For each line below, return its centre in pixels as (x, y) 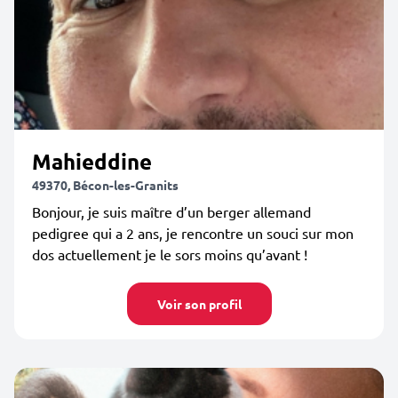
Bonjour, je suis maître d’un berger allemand (171, 211)
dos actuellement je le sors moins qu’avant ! (170, 254)
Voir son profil (199, 304)
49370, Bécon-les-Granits (105, 185)
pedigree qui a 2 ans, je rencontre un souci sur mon (193, 233)
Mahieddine (92, 161)
